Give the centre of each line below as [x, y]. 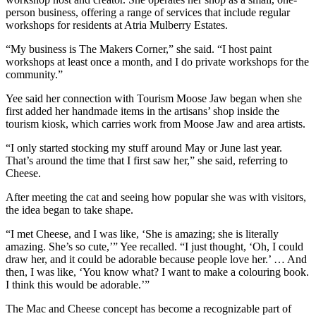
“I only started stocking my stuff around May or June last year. [144, 148]
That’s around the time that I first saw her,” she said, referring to [147, 161]
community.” [34, 75]
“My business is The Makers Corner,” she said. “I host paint [139, 49]
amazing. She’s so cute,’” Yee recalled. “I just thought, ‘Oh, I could [154, 247]
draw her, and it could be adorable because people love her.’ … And [156, 260]
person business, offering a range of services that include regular [148, 13]
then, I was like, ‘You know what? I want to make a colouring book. [157, 272]
